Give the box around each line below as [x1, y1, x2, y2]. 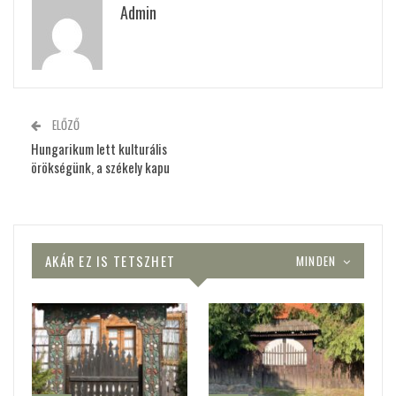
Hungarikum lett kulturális [31, 139, 167, 159]
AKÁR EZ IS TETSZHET [45, 251, 176, 271]
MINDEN [295, 252, 340, 270]
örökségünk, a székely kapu [31, 157, 170, 178]
